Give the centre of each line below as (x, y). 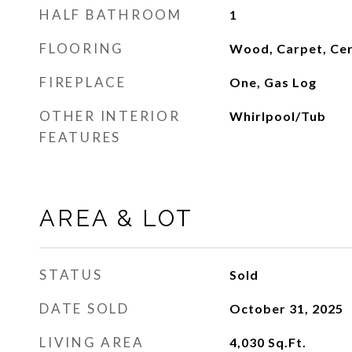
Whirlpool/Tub (277, 116)
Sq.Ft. (287, 342)
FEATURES (80, 137)
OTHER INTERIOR (110, 116)
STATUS (71, 275)
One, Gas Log (273, 82)
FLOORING (82, 48)
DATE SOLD (84, 308)
